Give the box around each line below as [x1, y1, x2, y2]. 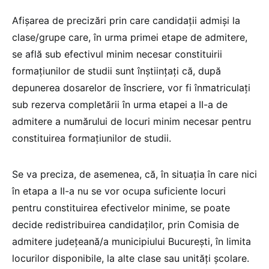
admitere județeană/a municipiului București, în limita [12, 235, 251, 248]
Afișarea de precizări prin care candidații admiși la [12, 14, 240, 27]
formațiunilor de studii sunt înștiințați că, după [12, 65, 221, 77]
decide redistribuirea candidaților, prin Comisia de [12, 219, 239, 231]
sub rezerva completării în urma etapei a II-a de [12, 98, 228, 111]
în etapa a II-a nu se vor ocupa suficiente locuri [12, 185, 226, 198]
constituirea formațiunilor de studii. [12, 132, 171, 145]
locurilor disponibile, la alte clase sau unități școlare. [12, 252, 249, 265]
